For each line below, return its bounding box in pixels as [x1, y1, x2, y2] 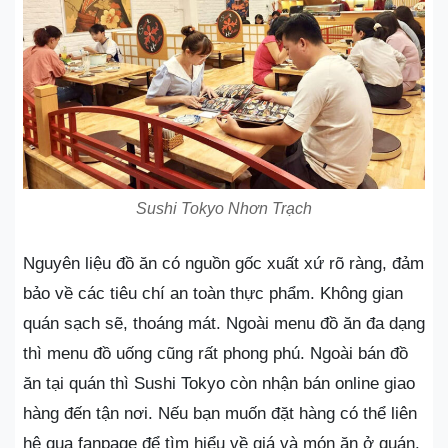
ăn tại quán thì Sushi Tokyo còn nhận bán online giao [23, 373, 415, 393]
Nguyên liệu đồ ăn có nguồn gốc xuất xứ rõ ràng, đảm [23, 253, 424, 273]
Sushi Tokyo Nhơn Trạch [136, 199, 312, 217]
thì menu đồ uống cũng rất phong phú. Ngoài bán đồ [23, 343, 408, 363]
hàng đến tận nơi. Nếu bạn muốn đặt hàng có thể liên [23, 403, 417, 423]
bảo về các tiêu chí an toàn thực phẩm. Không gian [23, 283, 403, 303]
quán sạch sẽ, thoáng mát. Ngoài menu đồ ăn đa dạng [23, 313, 425, 333]
